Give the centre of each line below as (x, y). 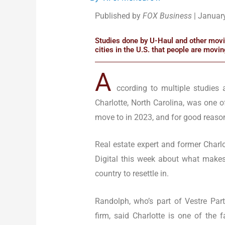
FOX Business (167, 16)
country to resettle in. (132, 174)
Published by (119, 16)
